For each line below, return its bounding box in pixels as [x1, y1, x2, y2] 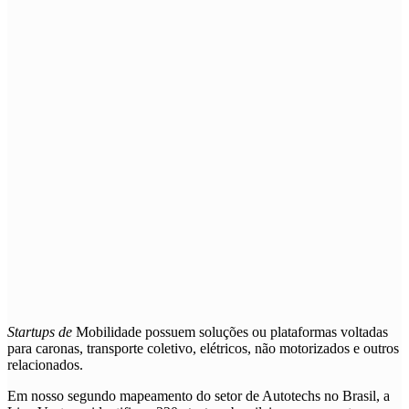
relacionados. [7, 356, 83, 372]
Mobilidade [76, 323, 142, 340]
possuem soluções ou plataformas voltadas [142, 323, 388, 340]
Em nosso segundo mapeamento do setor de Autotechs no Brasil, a [7, 387, 390, 404]
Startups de [7, 323, 72, 340]
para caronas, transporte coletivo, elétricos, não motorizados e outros [7, 340, 399, 356]
